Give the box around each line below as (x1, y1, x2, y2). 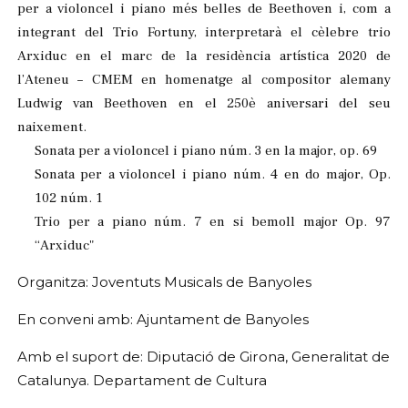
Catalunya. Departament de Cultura (17, 372, 270, 390)
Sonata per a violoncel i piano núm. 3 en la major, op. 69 (35, 140, 377, 159)
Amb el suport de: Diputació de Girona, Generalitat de (17, 348, 390, 366)
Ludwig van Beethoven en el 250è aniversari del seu (17, 93, 391, 112)
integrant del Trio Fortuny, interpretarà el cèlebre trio (17, 22, 391, 41)
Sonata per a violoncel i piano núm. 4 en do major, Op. (35, 164, 391, 183)
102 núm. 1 (35, 188, 103, 207)
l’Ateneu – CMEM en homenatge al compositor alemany (17, 69, 391, 88)
